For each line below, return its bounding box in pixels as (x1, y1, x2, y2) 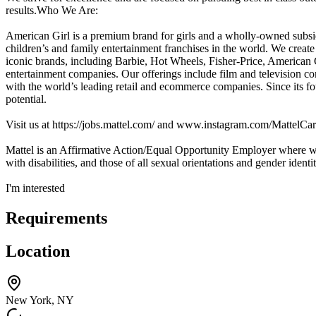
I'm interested (6, 181, 65, 194)
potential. (6, 92, 47, 105)
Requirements (6, 208, 107, 227)
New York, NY (6, 294, 74, 307)
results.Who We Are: (6, 4, 98, 16)
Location (6, 241, 70, 260)
